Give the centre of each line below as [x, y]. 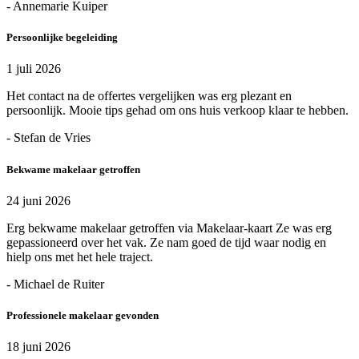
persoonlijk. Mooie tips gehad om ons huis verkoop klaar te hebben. [177, 111]
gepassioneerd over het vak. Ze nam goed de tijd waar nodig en [166, 242]
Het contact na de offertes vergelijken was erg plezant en [149, 96]
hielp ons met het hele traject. [80, 256]
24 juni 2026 [38, 200]
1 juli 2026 [34, 69]
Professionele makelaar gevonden [83, 315]
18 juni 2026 [38, 347]
